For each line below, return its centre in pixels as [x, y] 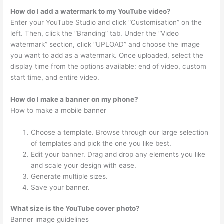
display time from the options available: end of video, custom [109, 66]
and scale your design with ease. [84, 165]
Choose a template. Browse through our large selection [120, 132]
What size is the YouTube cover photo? [75, 209]
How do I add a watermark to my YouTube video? [91, 11]
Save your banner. [61, 187]
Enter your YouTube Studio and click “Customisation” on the [106, 22]
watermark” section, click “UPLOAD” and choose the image [105, 44]
